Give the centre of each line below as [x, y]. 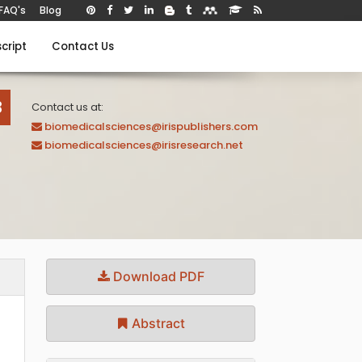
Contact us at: [67, 107]
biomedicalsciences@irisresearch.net [144, 145]
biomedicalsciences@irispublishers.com [151, 126]
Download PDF [157, 276]
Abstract [157, 323]
